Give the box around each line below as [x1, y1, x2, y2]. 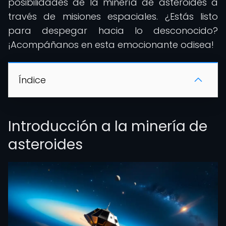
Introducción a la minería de [8, 117, 207, 136]
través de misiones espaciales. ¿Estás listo [8, 10, 218, 23]
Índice [19, 74, 46, 86]
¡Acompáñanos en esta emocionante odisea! [8, 38, 214, 51]
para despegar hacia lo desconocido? [8, 24, 218, 37]
